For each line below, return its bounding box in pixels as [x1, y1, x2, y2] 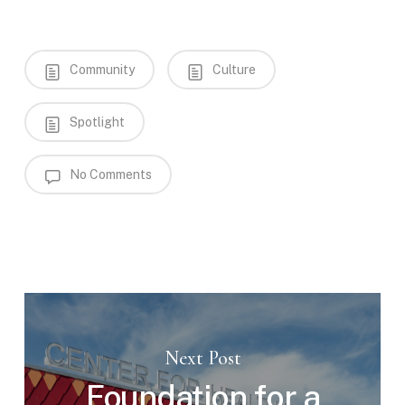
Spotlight [66, 115, 125, 130]
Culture [209, 62, 256, 78]
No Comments [66, 167, 152, 183]
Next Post [164, 346, 241, 371]
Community [66, 62, 135, 78]
